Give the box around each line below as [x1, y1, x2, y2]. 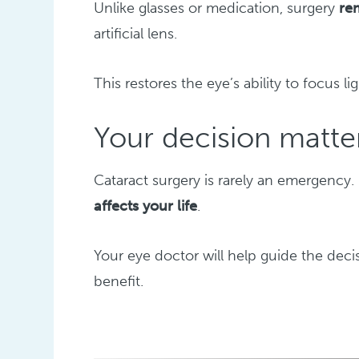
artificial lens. [94, 25, 178, 43]
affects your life [94, 197, 198, 216]
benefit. [94, 272, 144, 291]
